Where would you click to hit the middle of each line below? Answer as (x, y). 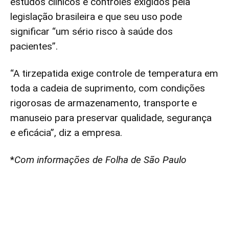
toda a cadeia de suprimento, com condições (108, 88)
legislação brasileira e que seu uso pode (96, 17)
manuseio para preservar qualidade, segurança (111, 118)
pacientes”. (34, 46)
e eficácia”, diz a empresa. (66, 133)
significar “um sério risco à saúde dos (91, 31)
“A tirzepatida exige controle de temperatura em (114, 73)
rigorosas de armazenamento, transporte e (104, 103)
